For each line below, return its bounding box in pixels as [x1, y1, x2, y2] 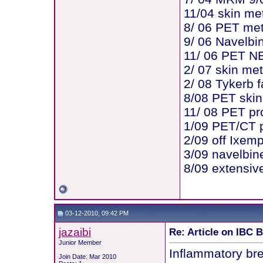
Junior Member [58, 239, 102, 246]
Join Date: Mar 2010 [58, 253, 116, 260]
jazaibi [58, 226, 91, 238]
